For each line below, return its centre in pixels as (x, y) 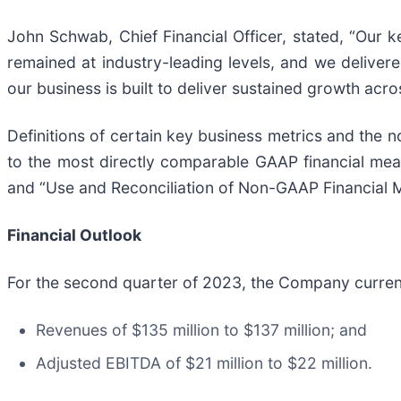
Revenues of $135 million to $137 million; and (201, 330)
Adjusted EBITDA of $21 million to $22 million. (204, 363)
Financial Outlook (74, 235)
